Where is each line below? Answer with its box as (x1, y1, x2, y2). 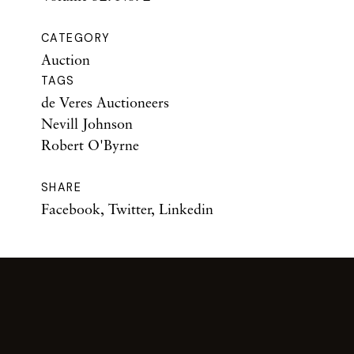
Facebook (41, 200, 100, 218)
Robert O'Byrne (41, 136, 139, 154)
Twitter (108, 200, 151, 218)
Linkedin (159, 200, 213, 218)
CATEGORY (41, 31, 111, 46)
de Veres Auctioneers (41, 93, 169, 111)
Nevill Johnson (41, 115, 133, 133)
